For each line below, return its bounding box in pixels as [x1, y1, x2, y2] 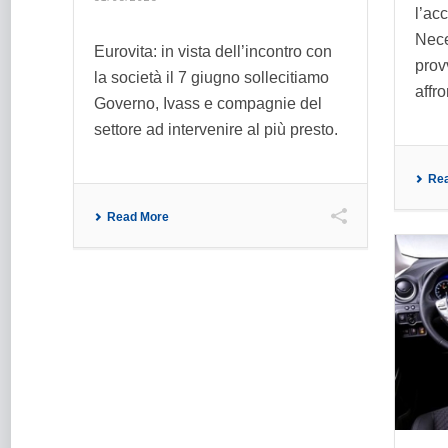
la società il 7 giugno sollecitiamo [94, 69, 329, 87]
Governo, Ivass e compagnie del [94, 95, 322, 113]
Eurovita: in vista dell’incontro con [94, 43, 332, 61]
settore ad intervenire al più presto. [94, 121, 338, 139]
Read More [107, 210, 169, 225]
